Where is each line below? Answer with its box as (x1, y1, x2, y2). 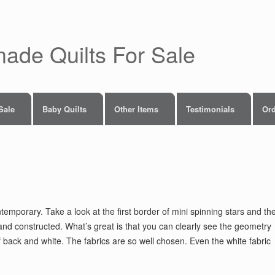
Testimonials (186, 103, 234, 115)
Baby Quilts (42, 103, 87, 115)
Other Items (114, 103, 158, 115)
